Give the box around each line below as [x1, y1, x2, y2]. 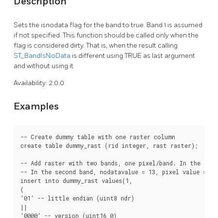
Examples [14, 100, 59, 112]
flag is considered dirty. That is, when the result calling [14, 41, 178, 50]
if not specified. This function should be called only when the [14, 31, 199, 40]
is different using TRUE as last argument [72, 52, 195, 60]
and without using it [14, 62, 73, 71]
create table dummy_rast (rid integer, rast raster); [20, 141, 198, 149]
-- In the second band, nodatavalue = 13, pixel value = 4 [20, 167, 213, 176]
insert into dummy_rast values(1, [20, 176, 132, 184]
